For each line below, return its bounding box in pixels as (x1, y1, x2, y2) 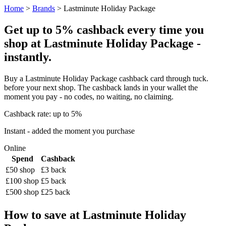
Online (4, 143, 26, 152)
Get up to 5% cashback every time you (4, 23, 204, 36)
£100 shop (6, 176, 39, 185)
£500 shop (6, 187, 39, 196)
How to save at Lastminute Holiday (4, 208, 186, 221)
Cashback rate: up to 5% (4, 109, 82, 118)
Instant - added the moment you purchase (4, 126, 135, 135)
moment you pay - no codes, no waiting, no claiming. (4, 92, 174, 101)
